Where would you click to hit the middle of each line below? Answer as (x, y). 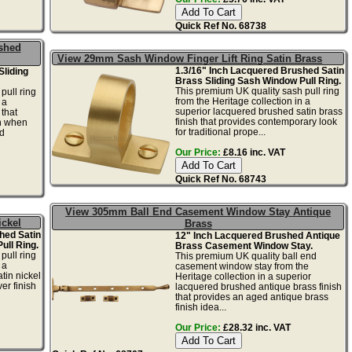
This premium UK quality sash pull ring (257, 90)
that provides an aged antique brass (251, 296)
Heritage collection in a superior (243, 276)
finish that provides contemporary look (256, 121)
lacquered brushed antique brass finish (258, 286)
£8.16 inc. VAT (253, 152)
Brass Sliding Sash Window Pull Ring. (258, 80)
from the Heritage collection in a (242, 101)
